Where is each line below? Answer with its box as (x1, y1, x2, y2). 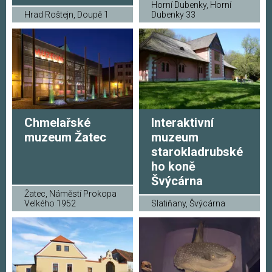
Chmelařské (24, 115, 90, 130)
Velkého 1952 (24, 198, 76, 208)
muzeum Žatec (24, 129, 106, 144)
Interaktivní (151, 115, 214, 130)
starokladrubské (151, 144, 243, 159)
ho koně (151, 158, 195, 174)
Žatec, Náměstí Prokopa (24, 188, 117, 199)
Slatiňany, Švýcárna (151, 198, 225, 208)
